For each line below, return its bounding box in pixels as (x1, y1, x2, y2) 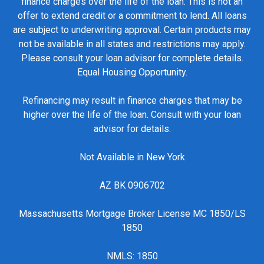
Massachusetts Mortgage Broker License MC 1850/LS (18, 208, 246, 220)
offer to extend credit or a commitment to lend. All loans (17, 10, 247, 22)
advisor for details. (93, 123, 171, 135)
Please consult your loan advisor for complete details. (21, 52, 243, 64)
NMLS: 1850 (106, 250, 158, 262)
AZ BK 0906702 (99, 180, 165, 192)
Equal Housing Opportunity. (77, 67, 187, 78)
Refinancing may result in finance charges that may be (22, 95, 242, 107)
